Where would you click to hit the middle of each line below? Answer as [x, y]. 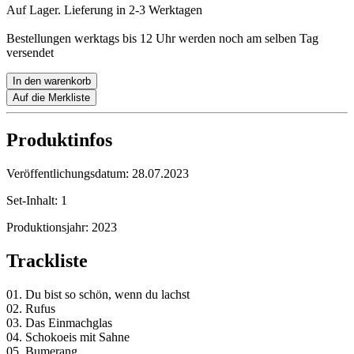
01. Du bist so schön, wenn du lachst [98, 295]
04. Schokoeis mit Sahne [68, 337]
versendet [30, 53]
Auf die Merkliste [51, 98]
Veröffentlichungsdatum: [69, 174]
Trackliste [47, 261]
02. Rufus [31, 309]
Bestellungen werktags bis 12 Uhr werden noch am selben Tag [162, 39]
